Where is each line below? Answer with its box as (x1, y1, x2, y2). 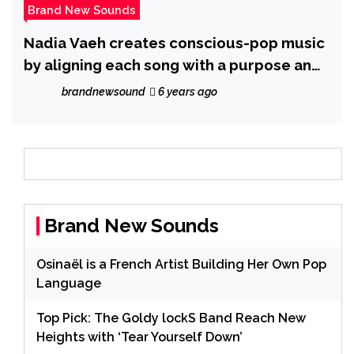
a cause (24, 77, 80, 96)
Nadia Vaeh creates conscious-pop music (24, 33, 325, 51)
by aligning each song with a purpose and (24, 55, 322, 73)
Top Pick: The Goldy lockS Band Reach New (36, 310, 306, 326)
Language (36, 275, 101, 291)
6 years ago (156, 85, 217, 98)
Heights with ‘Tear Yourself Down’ (36, 329, 243, 345)
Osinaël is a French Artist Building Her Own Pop (36, 256, 326, 272)
